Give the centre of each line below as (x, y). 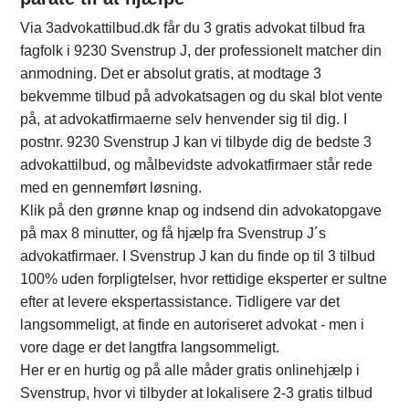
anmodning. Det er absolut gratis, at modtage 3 (171, 74)
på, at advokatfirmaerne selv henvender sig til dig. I (184, 120)
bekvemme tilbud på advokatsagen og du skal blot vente (201, 97)
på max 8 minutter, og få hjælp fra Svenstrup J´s (173, 234)
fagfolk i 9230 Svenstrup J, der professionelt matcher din (201, 51)
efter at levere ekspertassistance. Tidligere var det (180, 302)
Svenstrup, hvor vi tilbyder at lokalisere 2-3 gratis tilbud (196, 393)
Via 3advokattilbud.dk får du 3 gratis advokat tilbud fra (193, 28)
